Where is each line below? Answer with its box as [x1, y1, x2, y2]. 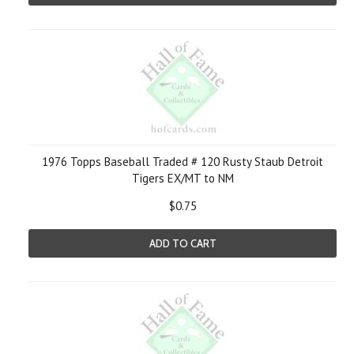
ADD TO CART [149, 237, 217, 250]
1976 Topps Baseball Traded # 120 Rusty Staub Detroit [42, 154, 323, 169]
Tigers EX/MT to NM [131, 171, 234, 186]
